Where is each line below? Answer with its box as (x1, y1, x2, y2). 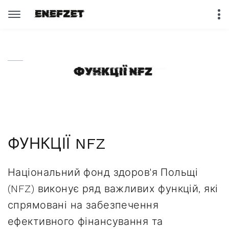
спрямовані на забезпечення (8, 199, 158, 211)
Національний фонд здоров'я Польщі (8, 166, 198, 178)
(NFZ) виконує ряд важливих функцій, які (8, 182, 218, 195)
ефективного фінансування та (8, 215, 163, 227)
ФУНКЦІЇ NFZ (8, 134, 106, 152)
